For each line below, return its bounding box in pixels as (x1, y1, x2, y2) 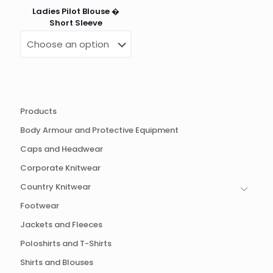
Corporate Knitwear (20, 161, 101, 174)
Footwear (20, 199, 59, 211)
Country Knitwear (20, 180, 91, 193)
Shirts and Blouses (20, 256, 93, 268)
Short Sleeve (49, 16, 103, 29)
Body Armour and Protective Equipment (20, 124, 179, 136)
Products (20, 105, 57, 117)
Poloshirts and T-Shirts (20, 237, 112, 249)
